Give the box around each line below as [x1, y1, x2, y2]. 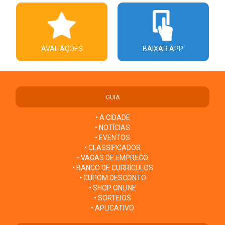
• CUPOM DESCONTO [79, 173, 146, 182]
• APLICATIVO [91, 203, 134, 212]
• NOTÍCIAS [95, 123, 130, 132]
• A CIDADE [95, 113, 130, 122]
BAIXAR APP [143, 44, 184, 53]
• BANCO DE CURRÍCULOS [72, 163, 153, 172]
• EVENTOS [95, 133, 130, 142]
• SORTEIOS [94, 193, 131, 202]
